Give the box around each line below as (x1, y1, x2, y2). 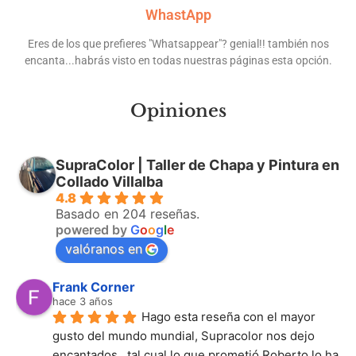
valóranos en (65, 240, 142, 257)
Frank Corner (52, 278, 135, 295)
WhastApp (145, 6, 211, 23)
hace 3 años (52, 294, 113, 308)
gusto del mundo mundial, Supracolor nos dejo (52, 327, 315, 343)
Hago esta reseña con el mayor (141, 308, 315, 324)
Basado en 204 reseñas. (56, 205, 199, 222)
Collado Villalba (56, 172, 163, 190)
